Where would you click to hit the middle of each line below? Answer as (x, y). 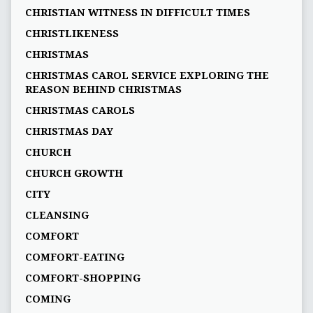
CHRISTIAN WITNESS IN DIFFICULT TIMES (137, 12)
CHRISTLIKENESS (72, 33)
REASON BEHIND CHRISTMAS (103, 89)
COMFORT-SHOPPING (82, 278)
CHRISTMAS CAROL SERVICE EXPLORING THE (147, 75)
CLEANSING (57, 215)
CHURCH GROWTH (74, 173)
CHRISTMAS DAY (69, 131)
